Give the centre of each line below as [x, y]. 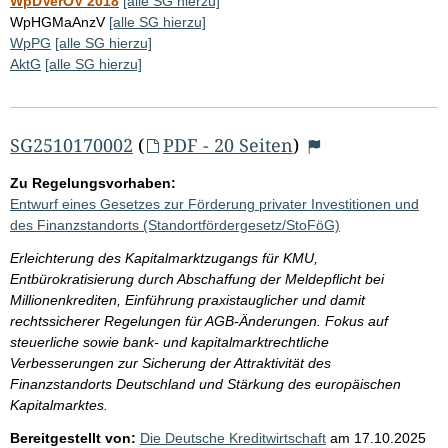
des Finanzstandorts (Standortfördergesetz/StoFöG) [175, 224]
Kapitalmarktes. [59, 404]
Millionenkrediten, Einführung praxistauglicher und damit [187, 299]
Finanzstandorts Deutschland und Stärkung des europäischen [205, 383]
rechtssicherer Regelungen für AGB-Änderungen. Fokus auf [199, 320]
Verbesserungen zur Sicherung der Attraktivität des [170, 362]
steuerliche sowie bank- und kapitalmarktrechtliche [169, 341]
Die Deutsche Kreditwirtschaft [233, 437]
